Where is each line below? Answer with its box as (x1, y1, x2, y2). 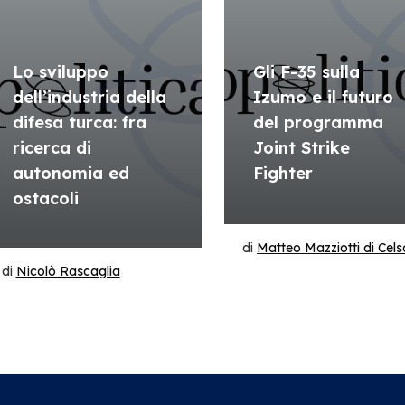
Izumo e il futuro (253, 87, 394, 108)
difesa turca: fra (12, 112, 146, 133)
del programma (253, 112, 384, 133)
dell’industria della (12, 87, 166, 108)
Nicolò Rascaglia (15, 263, 120, 279)
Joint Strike (253, 137, 351, 158)
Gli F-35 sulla (253, 61, 361, 82)
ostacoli (12, 188, 79, 209)
